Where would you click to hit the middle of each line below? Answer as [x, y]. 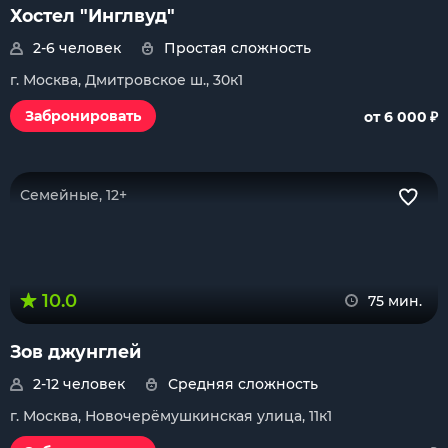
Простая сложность [237, 48]
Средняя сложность [243, 384]
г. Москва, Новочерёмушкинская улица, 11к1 [171, 416]
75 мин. [395, 301]
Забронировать [83, 116]
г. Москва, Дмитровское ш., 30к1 [126, 80]
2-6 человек [77, 48]
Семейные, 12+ [73, 195]
